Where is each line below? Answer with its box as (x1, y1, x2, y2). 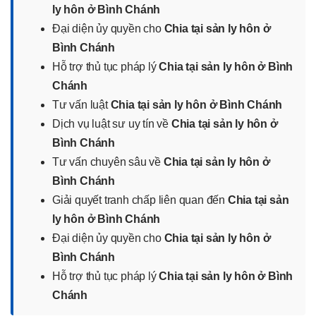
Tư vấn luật (52, 98, 111, 111)
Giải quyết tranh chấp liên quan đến (52, 193, 228, 206)
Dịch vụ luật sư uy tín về (52, 117, 171, 130)
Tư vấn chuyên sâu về (52, 155, 164, 168)
